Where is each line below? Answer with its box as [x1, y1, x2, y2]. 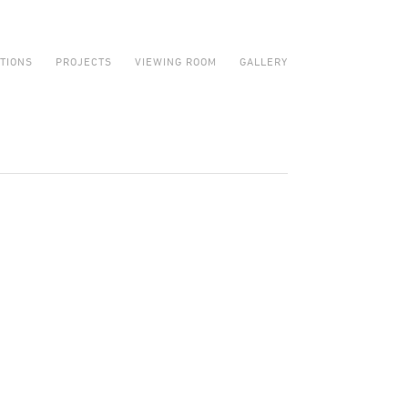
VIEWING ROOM [135, 55, 217, 67]
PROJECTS [56, 55, 112, 67]
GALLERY [240, 55, 288, 67]
